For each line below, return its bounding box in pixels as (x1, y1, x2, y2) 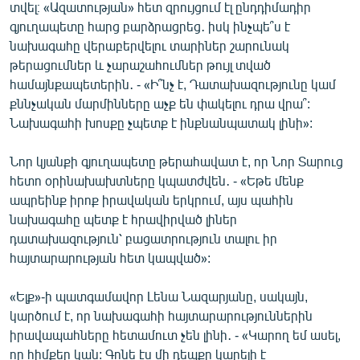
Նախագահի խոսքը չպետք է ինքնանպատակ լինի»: (10, 114, 313, 130)
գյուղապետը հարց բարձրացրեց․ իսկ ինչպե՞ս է (10, 18, 290, 34)
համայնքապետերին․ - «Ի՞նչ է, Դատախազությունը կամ (10, 76, 336, 92)
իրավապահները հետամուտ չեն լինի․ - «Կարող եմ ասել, (10, 326, 341, 342)
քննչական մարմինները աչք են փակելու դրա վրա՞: (10, 95, 310, 111)
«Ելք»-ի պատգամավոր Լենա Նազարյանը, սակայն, (10, 288, 308, 304)
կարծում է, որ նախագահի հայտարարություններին (10, 307, 313, 323)
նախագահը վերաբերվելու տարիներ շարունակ (10, 37, 289, 53)
